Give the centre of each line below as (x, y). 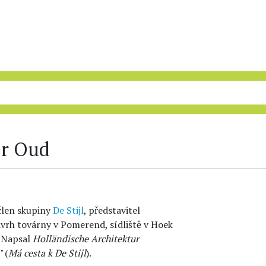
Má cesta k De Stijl (47, 253)
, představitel (112, 210)
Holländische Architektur (86, 239)
